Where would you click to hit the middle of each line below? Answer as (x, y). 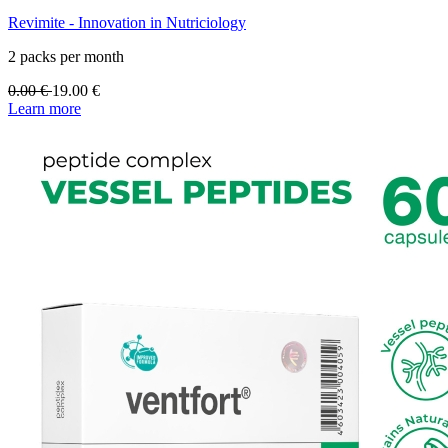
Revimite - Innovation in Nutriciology (127, 23)
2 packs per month (66, 57)
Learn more (44, 109)
